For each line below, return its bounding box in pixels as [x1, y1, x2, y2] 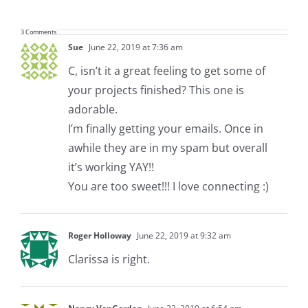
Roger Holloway [67, 229, 131, 241]
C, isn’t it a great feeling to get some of [67, 63, 265, 78]
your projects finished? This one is [67, 82, 244, 98]
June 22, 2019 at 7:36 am [86, 41, 183, 53]
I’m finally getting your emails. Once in [67, 120, 263, 136]
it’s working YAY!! [67, 159, 154, 175]
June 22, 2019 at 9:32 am [134, 229, 231, 241]
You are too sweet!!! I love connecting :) [67, 178, 269, 194]
